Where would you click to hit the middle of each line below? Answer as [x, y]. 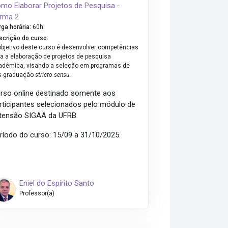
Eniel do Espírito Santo [56, 183]
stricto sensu [52, 75]
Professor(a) [37, 194]
